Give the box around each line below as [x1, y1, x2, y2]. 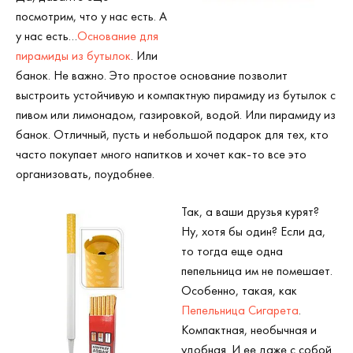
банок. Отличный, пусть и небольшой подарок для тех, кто [16, 126, 329, 143]
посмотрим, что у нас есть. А [16, 8, 167, 24]
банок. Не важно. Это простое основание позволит [16, 67, 288, 84]
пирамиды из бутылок [16, 47, 131, 64]
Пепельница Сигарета [181, 302, 299, 318]
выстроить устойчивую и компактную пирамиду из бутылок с [16, 87, 336, 103]
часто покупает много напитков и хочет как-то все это [16, 146, 307, 162]
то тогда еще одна [181, 243, 283, 259]
